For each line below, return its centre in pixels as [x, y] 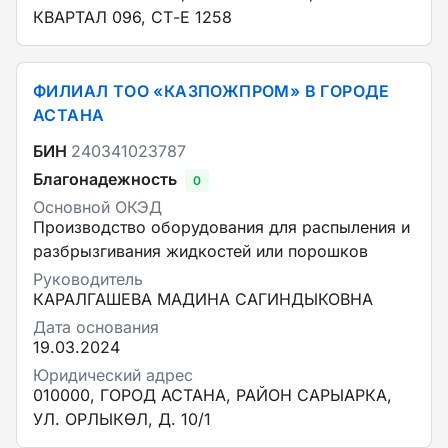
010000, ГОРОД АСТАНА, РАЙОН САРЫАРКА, [212, 395]
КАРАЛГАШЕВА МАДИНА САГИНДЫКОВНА [203, 299]
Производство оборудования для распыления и [221, 227]
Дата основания [96, 327]
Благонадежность [105, 179]
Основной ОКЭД [97, 207]
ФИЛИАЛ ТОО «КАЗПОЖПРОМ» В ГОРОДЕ [211, 91]
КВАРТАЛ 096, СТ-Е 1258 [132, 17]
